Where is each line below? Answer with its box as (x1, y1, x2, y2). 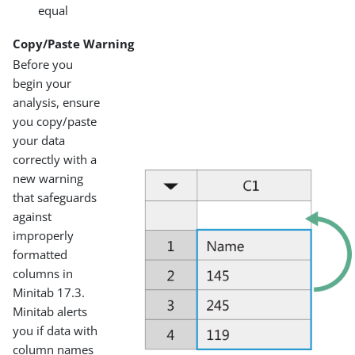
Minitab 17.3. (13, 284, 86, 300)
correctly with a (13, 151, 97, 167)
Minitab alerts (13, 303, 88, 319)
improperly (13, 227, 74, 243)
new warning (13, 170, 84, 186)
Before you (13, 55, 74, 72)
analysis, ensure (13, 94, 101, 110)
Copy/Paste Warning (13, 35, 135, 52)
